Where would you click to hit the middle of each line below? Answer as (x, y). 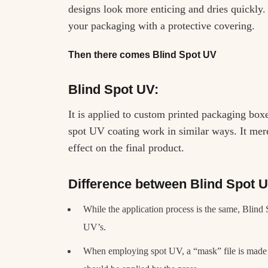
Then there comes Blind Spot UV (142, 55)
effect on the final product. (126, 147)
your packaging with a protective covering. (162, 26)
